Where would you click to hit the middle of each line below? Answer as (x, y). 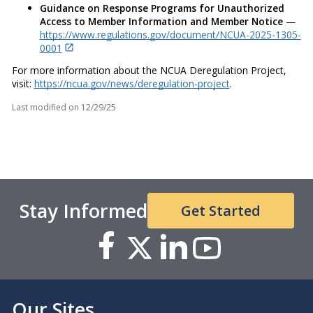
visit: (23, 84)
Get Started (220, 210)
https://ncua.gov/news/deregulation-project (132, 84)
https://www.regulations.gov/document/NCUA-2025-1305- (170, 34)
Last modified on (45, 108)
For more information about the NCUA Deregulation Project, (149, 71)
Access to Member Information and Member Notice (161, 21)
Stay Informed (83, 210)
